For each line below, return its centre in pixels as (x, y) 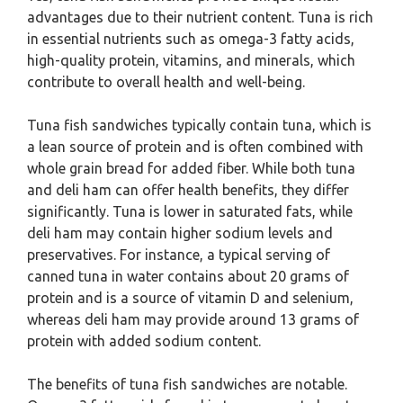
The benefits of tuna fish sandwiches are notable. (187, 384)
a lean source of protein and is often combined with (195, 147)
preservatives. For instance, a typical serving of (179, 255)
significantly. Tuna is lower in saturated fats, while (190, 211)
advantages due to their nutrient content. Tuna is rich (200, 17)
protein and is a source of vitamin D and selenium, (190, 298)
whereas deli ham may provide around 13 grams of (193, 319)
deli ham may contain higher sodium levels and (180, 233)
